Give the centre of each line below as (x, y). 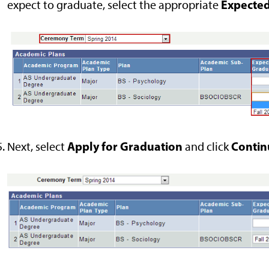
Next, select (36, 146)
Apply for (91, 146)
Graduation (151, 146)
